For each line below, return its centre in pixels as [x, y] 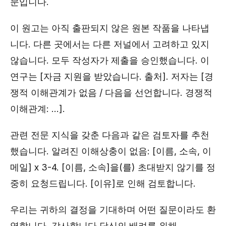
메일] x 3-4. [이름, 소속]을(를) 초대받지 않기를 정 [113, 167]
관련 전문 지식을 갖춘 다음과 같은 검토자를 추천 [110, 135]
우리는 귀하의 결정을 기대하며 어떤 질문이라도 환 [113, 210]
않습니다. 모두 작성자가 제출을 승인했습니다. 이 [110, 60]
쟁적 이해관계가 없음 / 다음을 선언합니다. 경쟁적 [111, 93]
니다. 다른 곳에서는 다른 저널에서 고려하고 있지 [110, 44]
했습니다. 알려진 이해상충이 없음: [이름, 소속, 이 [111, 151]
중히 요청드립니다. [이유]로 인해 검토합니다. [103, 183]
